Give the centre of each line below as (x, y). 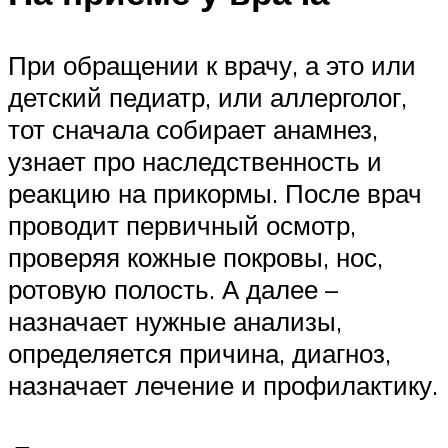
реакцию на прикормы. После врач (215, 193)
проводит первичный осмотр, (182, 225)
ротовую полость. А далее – (173, 289)
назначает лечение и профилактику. (223, 385)
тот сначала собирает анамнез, (193, 129)
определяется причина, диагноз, (199, 353)
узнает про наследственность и (195, 161)
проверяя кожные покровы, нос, (195, 257)
